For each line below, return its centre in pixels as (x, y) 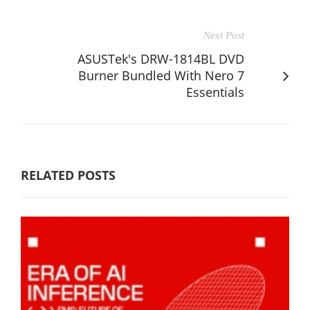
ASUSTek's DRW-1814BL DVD (161, 58)
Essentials (215, 92)
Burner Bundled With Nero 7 (161, 75)
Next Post (224, 35)
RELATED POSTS (68, 175)
